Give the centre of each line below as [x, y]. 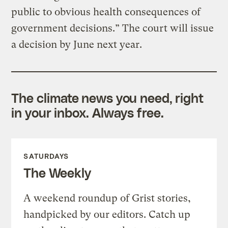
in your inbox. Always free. [88, 112]
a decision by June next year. [77, 44]
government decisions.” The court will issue [113, 28]
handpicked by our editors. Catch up [107, 214]
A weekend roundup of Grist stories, [107, 198]
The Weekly [57, 172]
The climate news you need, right [108, 97]
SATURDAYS [46, 156]
